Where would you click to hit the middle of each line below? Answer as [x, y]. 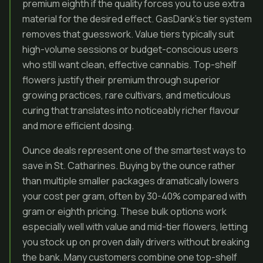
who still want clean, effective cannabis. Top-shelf [129, 65]
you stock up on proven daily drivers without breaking [136, 242]
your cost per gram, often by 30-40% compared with [134, 196]
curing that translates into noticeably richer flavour [131, 110]
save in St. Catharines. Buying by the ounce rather [129, 166]
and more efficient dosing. [78, 126]
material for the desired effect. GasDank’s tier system [137, 19]
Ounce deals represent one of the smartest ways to [134, 150]
